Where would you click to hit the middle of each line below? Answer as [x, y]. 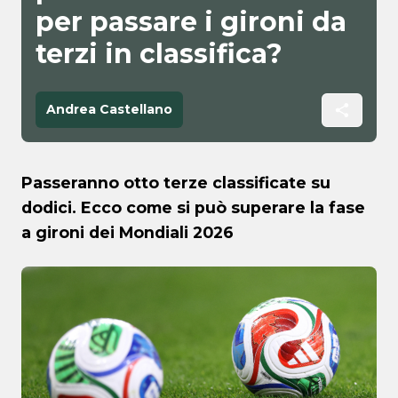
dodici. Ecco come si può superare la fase [193, 208]
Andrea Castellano [109, 110]
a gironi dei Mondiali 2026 [127, 233]
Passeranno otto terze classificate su [176, 183]
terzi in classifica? [159, 54]
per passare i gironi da [191, 22]
